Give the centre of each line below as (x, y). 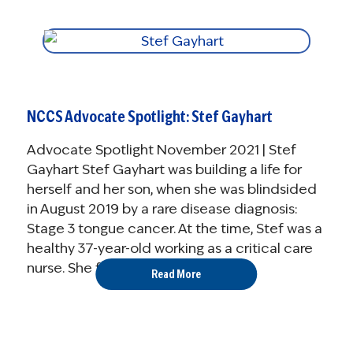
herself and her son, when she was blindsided (171, 190)
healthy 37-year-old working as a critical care (169, 249)
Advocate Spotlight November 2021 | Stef (161, 150)
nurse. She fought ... (87, 268)
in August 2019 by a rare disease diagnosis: (162, 209)
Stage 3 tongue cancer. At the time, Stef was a (174, 229)
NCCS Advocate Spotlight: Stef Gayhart (149, 117)
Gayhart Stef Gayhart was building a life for (164, 170)
